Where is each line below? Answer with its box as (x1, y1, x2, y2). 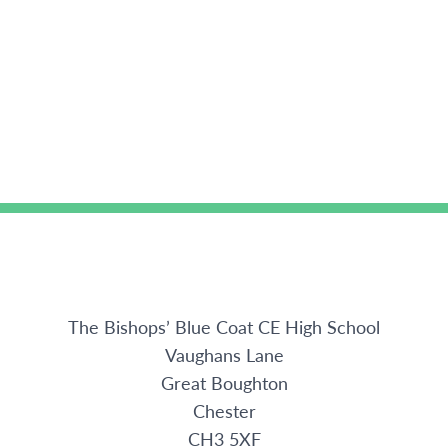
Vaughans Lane (164, 342, 284, 368)
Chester (192, 398, 256, 424)
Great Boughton (160, 370, 288, 396)
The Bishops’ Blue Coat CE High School (68, 314, 380, 340)
